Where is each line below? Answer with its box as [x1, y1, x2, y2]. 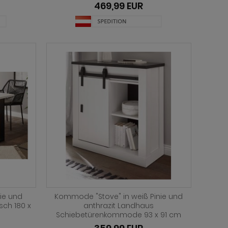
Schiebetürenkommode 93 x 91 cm [56, 209, 182, 220]
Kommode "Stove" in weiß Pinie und [54, 191, 183, 202]
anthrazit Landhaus [83, 200, 154, 211]
